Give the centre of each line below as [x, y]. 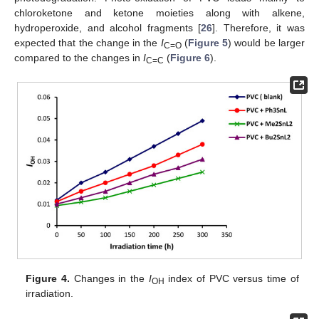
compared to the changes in [79, 58]
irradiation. [50, 294]
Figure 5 [208, 43]
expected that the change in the [88, 43]
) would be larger [267, 43]
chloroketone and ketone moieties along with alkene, [159, 13]
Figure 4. [48, 279]
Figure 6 [190, 58]
